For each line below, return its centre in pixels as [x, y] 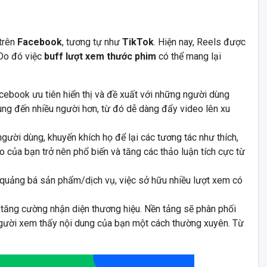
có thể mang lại [190, 57]
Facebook [39, 42]
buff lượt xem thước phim [100, 57]
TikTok [138, 42]
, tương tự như [92, 42]
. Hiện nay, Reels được [199, 42]
